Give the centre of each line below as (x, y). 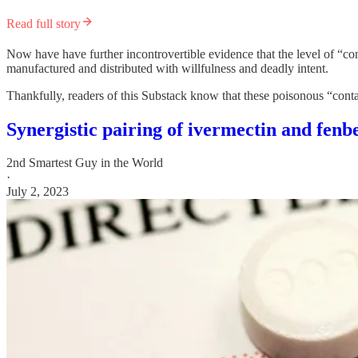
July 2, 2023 (38, 192)
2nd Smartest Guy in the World (85, 163)
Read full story (44, 23)
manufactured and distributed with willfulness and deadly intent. (167, 68)
